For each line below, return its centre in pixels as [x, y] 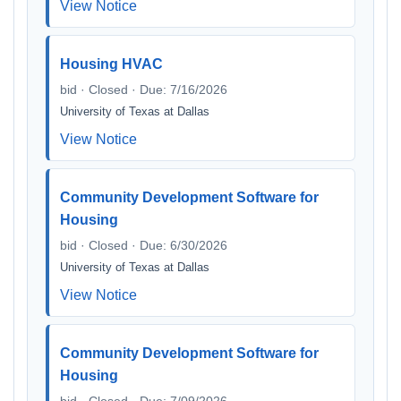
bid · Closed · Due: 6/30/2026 [144, 245]
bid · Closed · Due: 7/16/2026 [144, 90]
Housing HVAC [111, 64]
